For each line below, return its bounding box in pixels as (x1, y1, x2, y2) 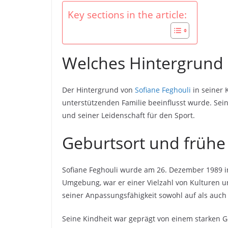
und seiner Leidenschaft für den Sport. (62, 110, 195, 121)
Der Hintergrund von (62, 85, 135, 95)
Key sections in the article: (68, 8, 187, 22)
